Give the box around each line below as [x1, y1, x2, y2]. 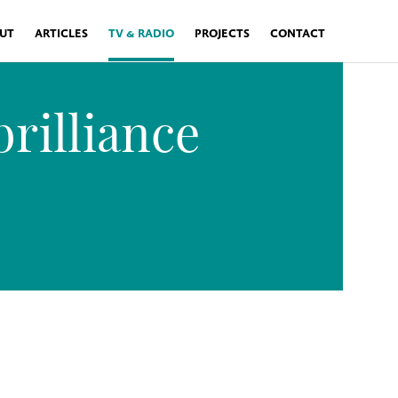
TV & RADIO [108, 28, 174, 41]
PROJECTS [195, 28, 250, 41]
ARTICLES [35, 28, 88, 41]
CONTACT [270, 28, 325, 41]
